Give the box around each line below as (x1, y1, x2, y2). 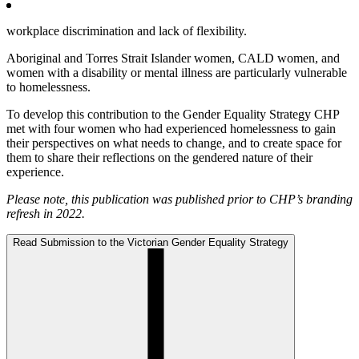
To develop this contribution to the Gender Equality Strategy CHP (6, 107, 339, 122)
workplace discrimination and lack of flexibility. (6, 24, 247, 38)
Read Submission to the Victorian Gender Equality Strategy (13, 236, 288, 249)
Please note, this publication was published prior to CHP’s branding (6, 192, 353, 207)
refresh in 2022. (6, 207, 85, 221)
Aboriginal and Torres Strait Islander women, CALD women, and (6, 51, 340, 66)
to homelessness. (6, 80, 91, 95)
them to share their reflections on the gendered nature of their (6, 151, 313, 165)
